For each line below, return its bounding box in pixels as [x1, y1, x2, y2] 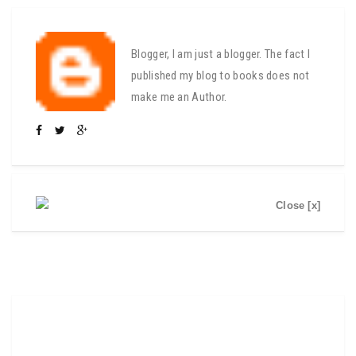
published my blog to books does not [131, 68, 310, 83]
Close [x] [276, 199, 320, 211]
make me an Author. [131, 90, 227, 104]
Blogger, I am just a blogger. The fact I [131, 47, 311, 61]
